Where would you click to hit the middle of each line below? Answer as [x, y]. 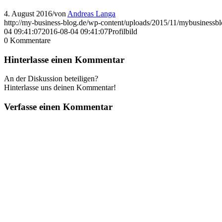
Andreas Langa [91, 13]
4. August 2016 [28, 13]
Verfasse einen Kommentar [58, 107]
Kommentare [30, 40]
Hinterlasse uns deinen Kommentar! [60, 88]
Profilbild [123, 31]
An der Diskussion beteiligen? [51, 79]
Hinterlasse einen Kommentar [64, 59]
